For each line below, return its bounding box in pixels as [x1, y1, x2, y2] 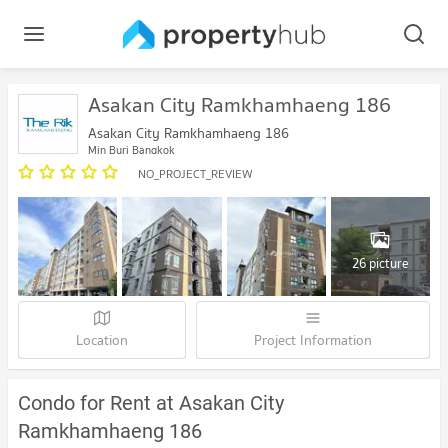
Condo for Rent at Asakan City [18, 391, 284, 416]
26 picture [351, 252, 409, 274]
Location [76, 329, 128, 352]
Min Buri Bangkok [88, 141, 175, 159]
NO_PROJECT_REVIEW [138, 164, 253, 183]
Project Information [254, 329, 372, 352]
